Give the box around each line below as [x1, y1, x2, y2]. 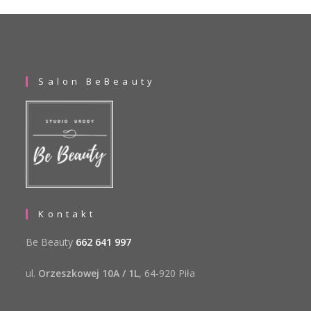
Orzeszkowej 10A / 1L [38, 267, 140, 280]
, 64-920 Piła [139, 267, 196, 280]
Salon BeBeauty [38, 75, 155, 88]
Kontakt [38, 208, 96, 221]
